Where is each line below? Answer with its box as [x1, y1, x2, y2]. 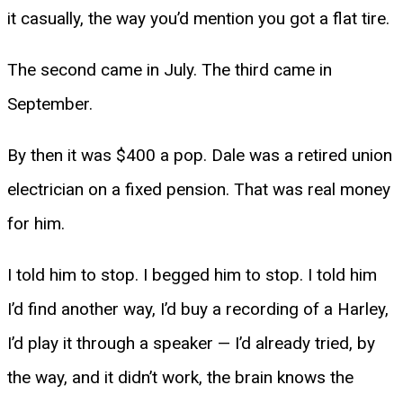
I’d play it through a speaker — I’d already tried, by [7, 332, 375, 354]
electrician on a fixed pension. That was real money [7, 178, 390, 200]
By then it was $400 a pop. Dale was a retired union [7, 144, 392, 166]
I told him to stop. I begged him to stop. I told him [7, 264, 377, 285]
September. [7, 93, 93, 114]
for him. [7, 212, 65, 234]
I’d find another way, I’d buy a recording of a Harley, [7, 298, 389, 319]
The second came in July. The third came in [7, 58, 332, 80]
